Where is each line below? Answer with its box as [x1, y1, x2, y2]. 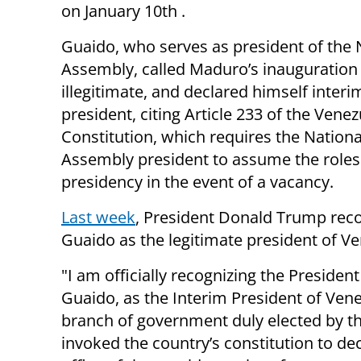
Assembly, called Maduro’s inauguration [61, 57, 358, 80]
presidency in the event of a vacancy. [61, 170, 334, 193]
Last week [61, 205, 135, 228]
